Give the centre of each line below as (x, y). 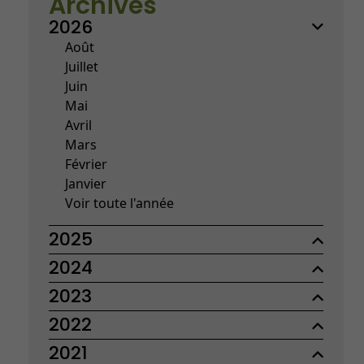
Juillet (81, 66)
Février (86, 164)
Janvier (85, 183)
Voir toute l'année (119, 203)
